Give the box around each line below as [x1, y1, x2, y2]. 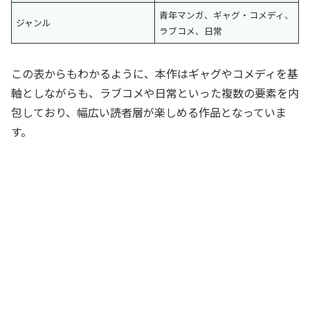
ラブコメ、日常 [159, 24, 223, 38]
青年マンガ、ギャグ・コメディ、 [159, 8, 294, 22]
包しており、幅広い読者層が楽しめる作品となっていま [11, 104, 286, 121]
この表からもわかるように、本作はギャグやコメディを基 [11, 65, 298, 82]
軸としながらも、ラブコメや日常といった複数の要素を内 [11, 84, 299, 102]
